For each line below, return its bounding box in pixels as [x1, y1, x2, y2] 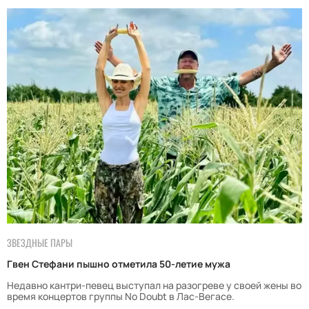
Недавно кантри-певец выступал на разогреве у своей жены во [7, 279, 301, 292]
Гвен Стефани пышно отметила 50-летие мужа [7, 257, 230, 271]
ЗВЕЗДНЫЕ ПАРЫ [7, 235, 72, 250]
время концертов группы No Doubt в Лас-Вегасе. [7, 290, 235, 303]
